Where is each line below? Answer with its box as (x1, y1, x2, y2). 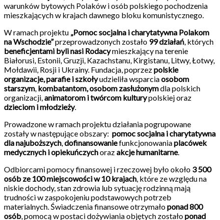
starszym (4, 83, 35, 93)
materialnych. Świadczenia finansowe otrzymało (4, 201, 167, 211)
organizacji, (4, 92, 44, 102)
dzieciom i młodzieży (4, 102, 75, 111)
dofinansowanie (64, 137, 117, 147)
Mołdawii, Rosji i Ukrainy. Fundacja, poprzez (4, 64, 152, 74)
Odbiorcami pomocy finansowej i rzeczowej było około (4, 164, 192, 174)
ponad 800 (167, 201, 203, 211)
